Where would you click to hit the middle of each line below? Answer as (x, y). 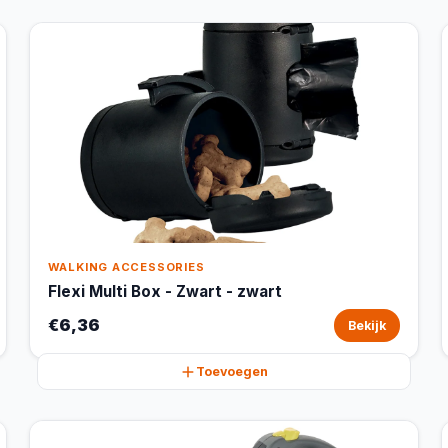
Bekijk (367, 325)
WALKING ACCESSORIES (126, 267)
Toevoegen (231, 371)
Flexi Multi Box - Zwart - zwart (164, 291)
